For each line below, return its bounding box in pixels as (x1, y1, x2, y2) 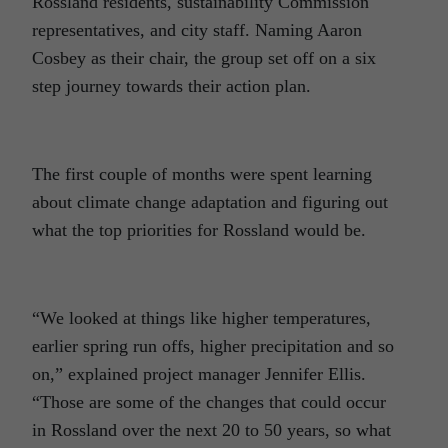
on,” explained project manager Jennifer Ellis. (32, 364, 366, 385)
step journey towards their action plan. (32, 76, 311, 97)
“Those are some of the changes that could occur (32, 392, 386, 413)
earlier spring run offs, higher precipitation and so (32, 336, 394, 357)
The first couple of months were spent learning (32, 164, 372, 185)
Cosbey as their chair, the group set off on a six (32, 48, 376, 69)
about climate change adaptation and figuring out (32, 192, 388, 213)
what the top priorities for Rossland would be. (32, 220, 366, 241)
